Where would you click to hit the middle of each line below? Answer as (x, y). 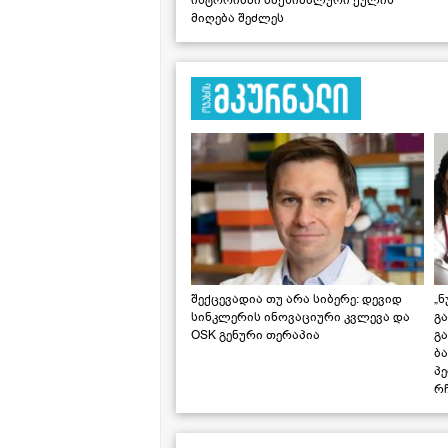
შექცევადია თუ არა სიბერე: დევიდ (296, 298)
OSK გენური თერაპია (255, 334)
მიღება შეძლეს (237, 17)
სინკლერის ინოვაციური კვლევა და (300, 316)
